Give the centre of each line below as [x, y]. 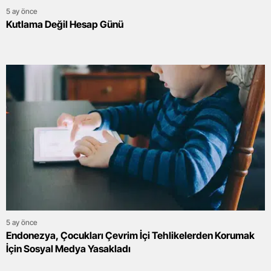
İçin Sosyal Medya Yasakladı [68, 248]
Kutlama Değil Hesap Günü [65, 24]
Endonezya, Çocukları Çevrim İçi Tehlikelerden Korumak [130, 235]
